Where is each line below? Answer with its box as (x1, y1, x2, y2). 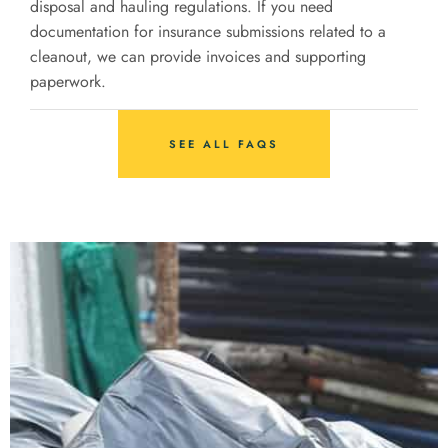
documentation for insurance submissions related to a (30, 19, 386, 43)
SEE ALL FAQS (169, 135, 279, 152)
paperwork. (30, 69, 106, 93)
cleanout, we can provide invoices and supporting (30, 44, 366, 68)
